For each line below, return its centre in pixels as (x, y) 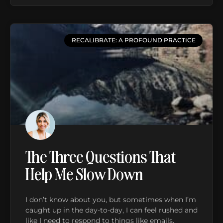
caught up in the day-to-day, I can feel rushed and (111, 210)
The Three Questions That (101, 156)
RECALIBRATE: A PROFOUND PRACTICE (133, 40)
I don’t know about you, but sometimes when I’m (111, 199)
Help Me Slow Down (84, 173)
